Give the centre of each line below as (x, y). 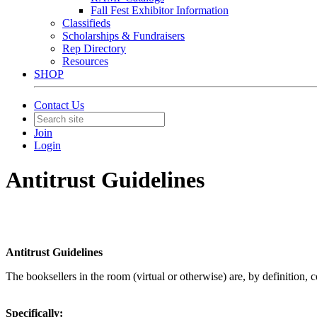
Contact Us (59, 105)
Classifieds (86, 23)
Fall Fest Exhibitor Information (160, 10)
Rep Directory (94, 48)
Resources (85, 61)
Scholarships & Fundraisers (123, 36)
